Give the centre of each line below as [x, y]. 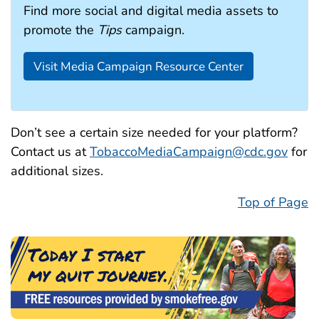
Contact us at [50, 152]
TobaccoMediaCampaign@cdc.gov [189, 152]
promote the [61, 30]
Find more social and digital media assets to [151, 11]
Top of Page [273, 203]
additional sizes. [57, 171]
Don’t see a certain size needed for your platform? [154, 133]
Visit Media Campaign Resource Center [138, 66]
